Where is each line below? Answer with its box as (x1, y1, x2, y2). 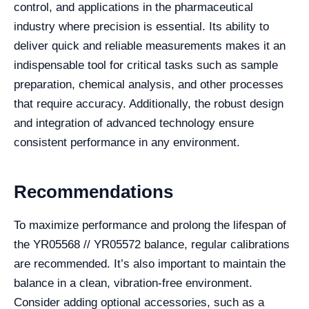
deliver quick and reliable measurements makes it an (14, 39, 286, 53)
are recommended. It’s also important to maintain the (14, 257, 286, 271)
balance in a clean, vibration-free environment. (14, 277, 252, 290)
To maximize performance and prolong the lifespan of (14, 219, 286, 232)
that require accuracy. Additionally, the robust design (14, 97, 283, 111)
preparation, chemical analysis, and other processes (14, 78, 283, 92)
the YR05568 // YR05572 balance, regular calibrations (14, 238, 290, 252)
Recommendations (14, 181, 173, 203)
